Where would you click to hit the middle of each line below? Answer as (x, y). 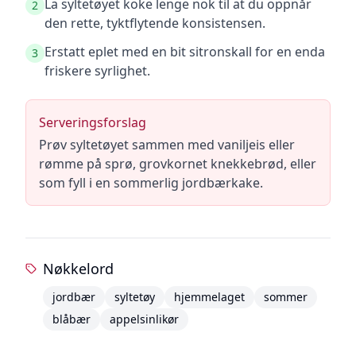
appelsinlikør (144, 319)
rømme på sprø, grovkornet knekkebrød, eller (178, 164)
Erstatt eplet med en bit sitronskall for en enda (185, 52)
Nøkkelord (78, 269)
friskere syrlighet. (97, 71)
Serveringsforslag (93, 122)
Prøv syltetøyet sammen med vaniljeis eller (167, 145)
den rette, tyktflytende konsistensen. (155, 23)
